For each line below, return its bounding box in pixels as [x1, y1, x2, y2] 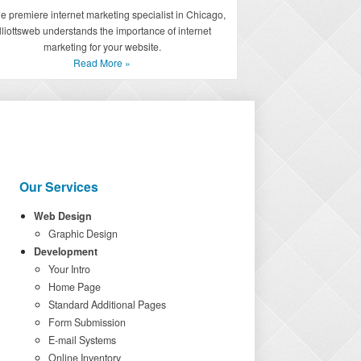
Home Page [48, 280, 101, 295]
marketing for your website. [43, 39, 161, 53]
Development [33, 244, 98, 259]
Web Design [33, 209, 92, 224]
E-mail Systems [48, 333, 116, 348]
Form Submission [48, 315, 126, 330]
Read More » [73, 55, 131, 69]
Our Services [19, 176, 98, 196]
